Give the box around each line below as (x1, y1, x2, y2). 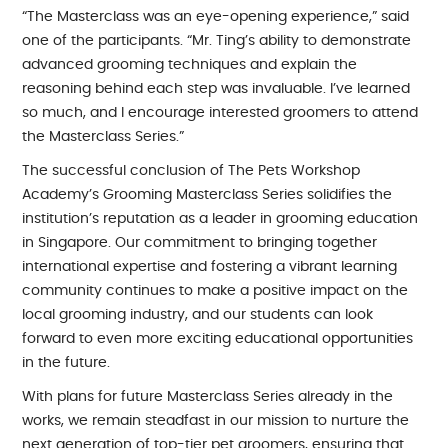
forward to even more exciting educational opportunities (22, 332, 414, 346)
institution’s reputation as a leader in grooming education (22, 212, 419, 226)
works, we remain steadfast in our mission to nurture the (22, 414, 410, 428)
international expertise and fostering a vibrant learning (22, 260, 398, 274)
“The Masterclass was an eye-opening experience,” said (22, 10, 410, 24)
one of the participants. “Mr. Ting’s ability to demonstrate (22, 34, 412, 48)
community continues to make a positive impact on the (22, 284, 409, 298)
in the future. (22, 356, 111, 370)
